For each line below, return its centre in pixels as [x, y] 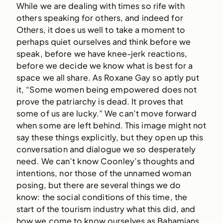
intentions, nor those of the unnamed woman [104, 173]
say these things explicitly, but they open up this [110, 137]
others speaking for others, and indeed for [100, 17]
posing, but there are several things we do [99, 185]
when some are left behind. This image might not [111, 125]
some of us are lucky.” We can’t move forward [106, 113]
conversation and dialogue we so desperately [106, 149]
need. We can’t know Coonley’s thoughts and [105, 161]
